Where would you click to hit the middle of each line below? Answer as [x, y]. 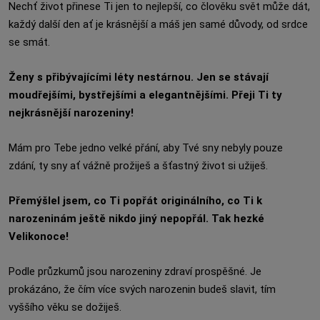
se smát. [29, 42]
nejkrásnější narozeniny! [71, 113]
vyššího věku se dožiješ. [65, 307]
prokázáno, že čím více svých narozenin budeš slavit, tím [142, 289]
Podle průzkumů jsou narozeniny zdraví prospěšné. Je [135, 271]
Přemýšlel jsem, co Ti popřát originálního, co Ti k [135, 201]
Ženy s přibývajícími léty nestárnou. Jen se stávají [139, 77]
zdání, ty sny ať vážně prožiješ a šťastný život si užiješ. [138, 166]
